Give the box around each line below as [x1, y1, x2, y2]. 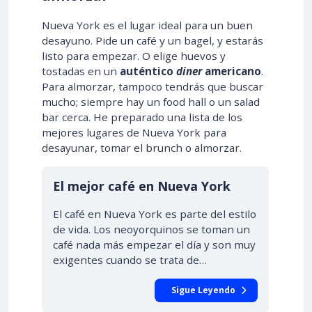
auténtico [120, 64, 176, 78]
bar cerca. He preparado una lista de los [42, 110, 242, 124]
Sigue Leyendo [171, 284, 235, 296]
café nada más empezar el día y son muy [53, 237, 256, 251]
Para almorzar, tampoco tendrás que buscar [42, 79, 263, 93]
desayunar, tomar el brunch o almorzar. [42, 141, 242, 155]
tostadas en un [42, 64, 120, 78]
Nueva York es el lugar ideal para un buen [42, 18, 253, 32]
